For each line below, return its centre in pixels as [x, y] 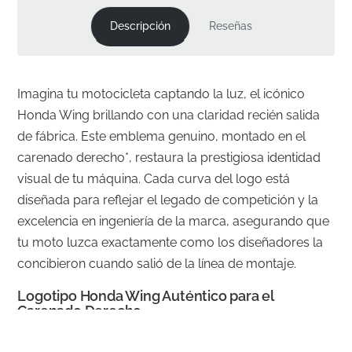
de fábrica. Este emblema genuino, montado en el [162, 136]
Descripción [140, 26]
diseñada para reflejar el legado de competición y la [168, 200]
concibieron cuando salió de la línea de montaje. [157, 263]
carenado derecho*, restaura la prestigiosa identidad [169, 157]
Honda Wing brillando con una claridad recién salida [169, 115]
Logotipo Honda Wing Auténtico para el [146, 295]
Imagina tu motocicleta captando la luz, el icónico [161, 93]
